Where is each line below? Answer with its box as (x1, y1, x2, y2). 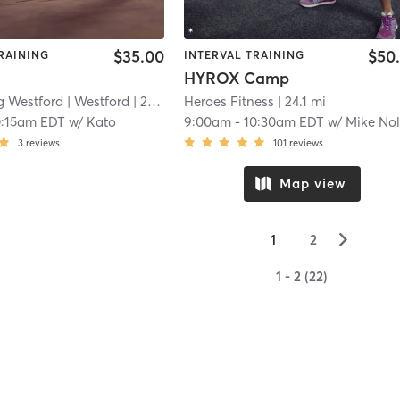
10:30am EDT (244, 113, 325, 131)
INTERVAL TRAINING (184, 47, 305, 62)
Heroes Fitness (184, 93, 275, 111)
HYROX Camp (184, 68, 290, 89)
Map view (279, 175, 346, 193)
